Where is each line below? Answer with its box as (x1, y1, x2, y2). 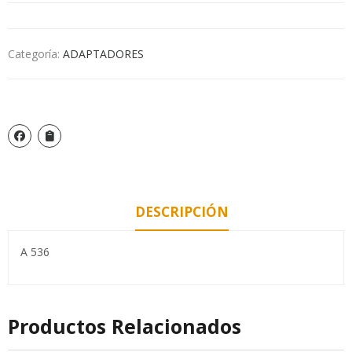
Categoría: (8, 46, 63, 61)
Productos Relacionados (8, 312, 241, 339)
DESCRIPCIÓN (134, 202, 229, 221)
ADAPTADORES (63, 46, 144, 61)
